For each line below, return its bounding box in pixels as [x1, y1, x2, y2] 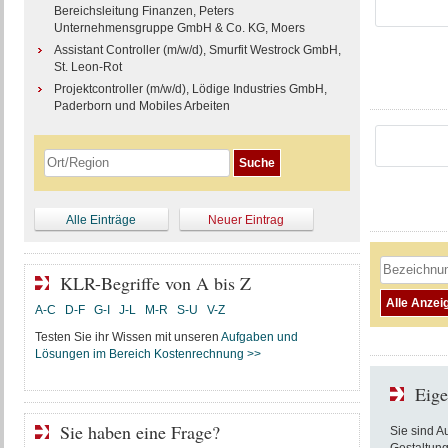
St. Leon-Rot [53, 60, 122, 74]
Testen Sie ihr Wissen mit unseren [34, 330, 221, 344]
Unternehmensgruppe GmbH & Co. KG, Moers [53, 21, 305, 35]
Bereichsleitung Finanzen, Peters [53, 4, 234, 18]
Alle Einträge [66, 213, 136, 227]
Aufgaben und [220, 330, 298, 344]
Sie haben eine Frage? [59, 420, 220, 444]
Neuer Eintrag [208, 213, 284, 227]
